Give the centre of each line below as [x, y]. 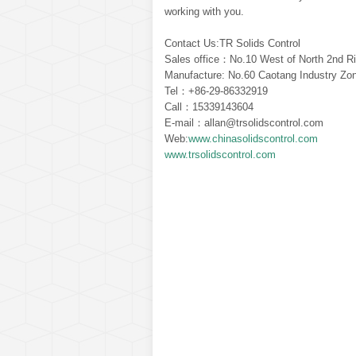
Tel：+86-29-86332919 [216, 91]
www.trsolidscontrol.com [220, 154]
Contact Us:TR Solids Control [232, 43]
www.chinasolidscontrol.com [253, 138]
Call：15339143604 [209, 106]
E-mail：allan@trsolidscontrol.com [244, 122]
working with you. [204, 11]
